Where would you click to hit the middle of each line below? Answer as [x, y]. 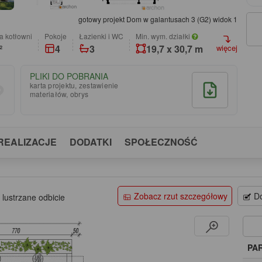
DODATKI [91, 142]
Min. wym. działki [164, 36]
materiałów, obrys [59, 94]
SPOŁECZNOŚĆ [161, 142]
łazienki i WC [104, 36]
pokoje [58, 36]
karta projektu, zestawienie [74, 85]
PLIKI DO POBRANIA [69, 76]
